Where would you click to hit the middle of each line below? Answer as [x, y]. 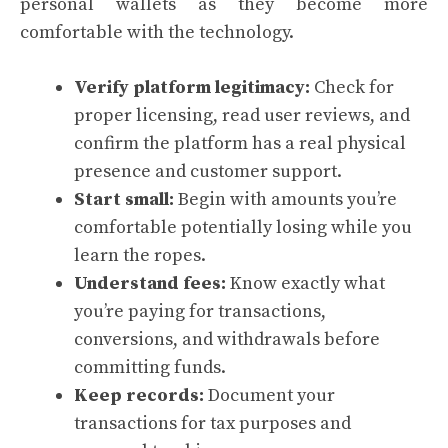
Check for [352, 87]
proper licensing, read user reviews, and [242, 115]
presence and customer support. [208, 171]
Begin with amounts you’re [285, 199]
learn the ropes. [140, 255]
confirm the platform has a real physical [240, 143]
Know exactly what [305, 283]
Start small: [124, 199]
